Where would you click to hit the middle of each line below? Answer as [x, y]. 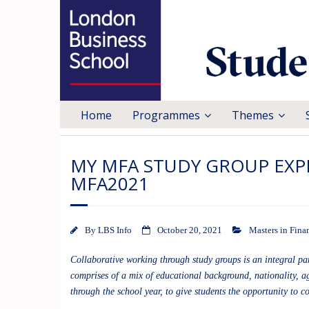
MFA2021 [110, 184]
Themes [253, 116]
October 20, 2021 [190, 231]
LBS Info [115, 231]
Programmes [166, 116]
